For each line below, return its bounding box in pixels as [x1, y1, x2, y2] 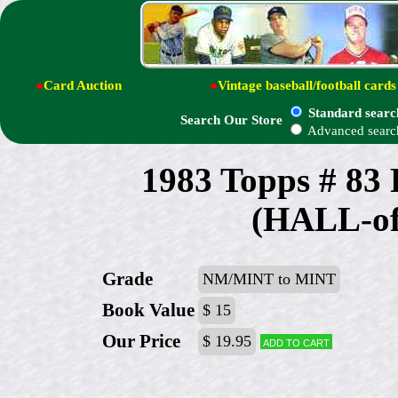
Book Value [102, 300, 195, 321]
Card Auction [44, 77, 122, 92]
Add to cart [263, 334, 330, 350]
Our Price [102, 331, 180, 352]
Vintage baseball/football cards [218, 77, 396, 92]
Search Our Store [180, 113, 283, 128]
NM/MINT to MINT [203, 270, 336, 289]
